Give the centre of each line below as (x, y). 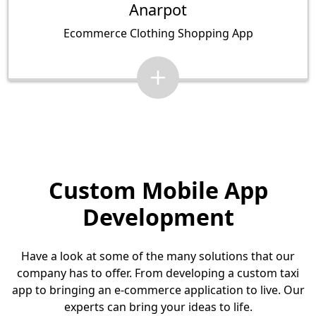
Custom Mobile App (158, 190)
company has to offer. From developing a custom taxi (158, 273)
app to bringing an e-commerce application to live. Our (158, 290)
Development (158, 217)
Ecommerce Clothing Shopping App (158, 34)
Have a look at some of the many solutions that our (158, 256)
